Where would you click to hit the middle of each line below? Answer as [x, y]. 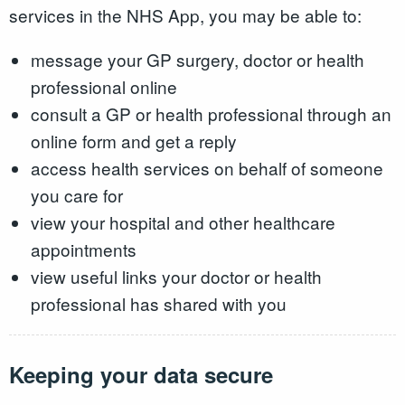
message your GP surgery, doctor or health [197, 59]
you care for [76, 194]
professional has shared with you [158, 303]
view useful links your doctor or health [176, 276]
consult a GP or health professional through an [211, 113]
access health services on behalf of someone [207, 167]
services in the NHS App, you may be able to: [185, 14]
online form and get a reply [133, 140]
